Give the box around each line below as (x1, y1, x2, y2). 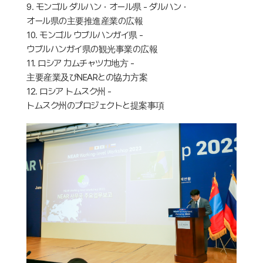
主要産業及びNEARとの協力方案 (26, 71, 147, 83)
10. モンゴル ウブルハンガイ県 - (26, 29, 143, 41)
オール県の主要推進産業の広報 (26, 15, 143, 26)
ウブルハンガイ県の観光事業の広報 (26, 43, 157, 55)
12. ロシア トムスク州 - (26, 85, 112, 97)
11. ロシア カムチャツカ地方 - (26, 57, 134, 69)
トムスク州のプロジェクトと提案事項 (26, 99, 164, 111)
